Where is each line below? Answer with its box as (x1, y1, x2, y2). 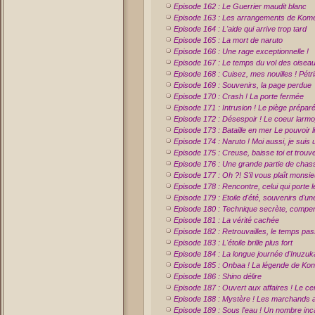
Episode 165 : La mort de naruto (174, 36, 283, 44)
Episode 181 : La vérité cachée (174, 216, 279, 224)
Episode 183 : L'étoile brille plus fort (174, 238, 292, 247)
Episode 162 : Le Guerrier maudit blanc (174, 2, 307, 11)
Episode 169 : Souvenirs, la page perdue (174, 81, 311, 89)
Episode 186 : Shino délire (174, 272, 262, 281)
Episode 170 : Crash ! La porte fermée (174, 92, 304, 101)
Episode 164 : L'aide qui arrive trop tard (174, 25, 307, 33)
